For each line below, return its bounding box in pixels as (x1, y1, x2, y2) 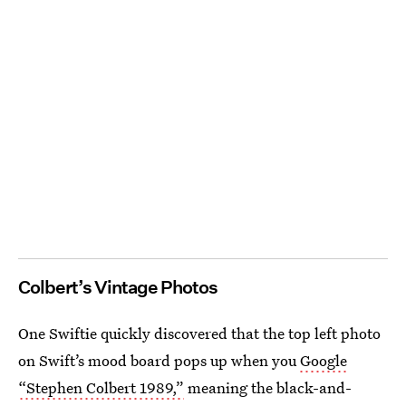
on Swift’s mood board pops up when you (18, 349, 300, 371)
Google (300, 349, 347, 371)
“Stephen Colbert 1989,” (18, 376, 184, 398)
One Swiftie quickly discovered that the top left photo (18, 322, 381, 343)
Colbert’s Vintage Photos (18, 275, 217, 298)
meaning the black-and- (184, 376, 352, 398)
